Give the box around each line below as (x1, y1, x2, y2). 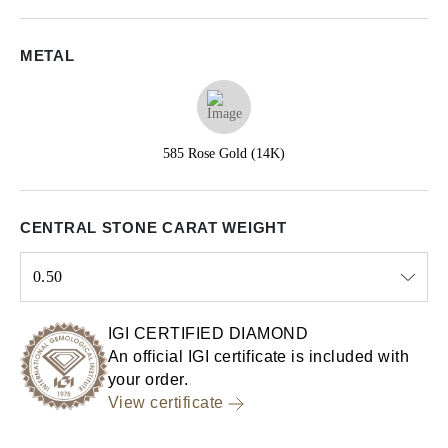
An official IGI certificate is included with (108, 348, 410, 365)
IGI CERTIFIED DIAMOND (108, 325, 309, 342)
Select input (19, 305, 92, 320)
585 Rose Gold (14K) (163, 146, 285, 161)
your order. (108, 371, 189, 388)
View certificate (108, 394, 224, 412)
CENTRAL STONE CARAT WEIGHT (20, 219, 287, 236)
